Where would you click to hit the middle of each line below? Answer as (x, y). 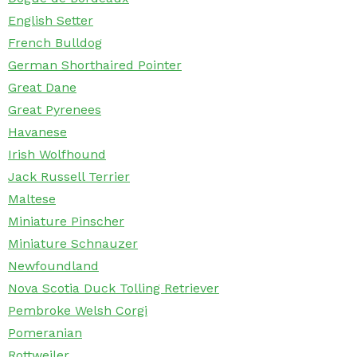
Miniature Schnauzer (73, 244)
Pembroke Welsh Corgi (78, 311)
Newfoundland (53, 266)
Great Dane (42, 88)
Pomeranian (45, 333)
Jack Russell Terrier (69, 177)
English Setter (51, 21)
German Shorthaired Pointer (95, 65)
